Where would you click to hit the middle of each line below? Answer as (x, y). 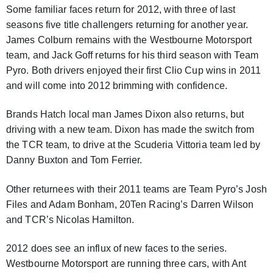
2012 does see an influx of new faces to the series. (117, 248)
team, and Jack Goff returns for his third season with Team (132, 55)
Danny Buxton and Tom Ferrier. (74, 160)
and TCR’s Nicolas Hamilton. (70, 219)
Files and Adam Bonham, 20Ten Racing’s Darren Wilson (130, 204)
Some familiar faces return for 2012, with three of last (121, 9)
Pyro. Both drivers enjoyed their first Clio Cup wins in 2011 (134, 70)
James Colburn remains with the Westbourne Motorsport (129, 40)
